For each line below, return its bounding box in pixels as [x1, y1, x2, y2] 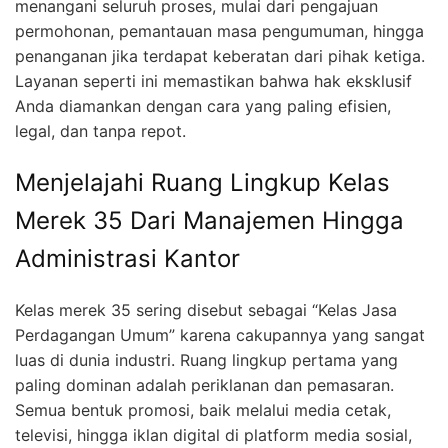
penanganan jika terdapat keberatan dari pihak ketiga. [15, 46, 425, 67]
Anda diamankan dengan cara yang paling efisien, [15, 96, 391, 117]
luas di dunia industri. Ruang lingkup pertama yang [15, 350, 398, 371]
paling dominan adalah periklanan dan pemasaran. [15, 375, 394, 396]
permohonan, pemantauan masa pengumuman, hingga [15, 21, 424, 42]
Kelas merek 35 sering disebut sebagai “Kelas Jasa [15, 300, 397, 321]
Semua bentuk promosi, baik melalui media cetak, [15, 400, 391, 421]
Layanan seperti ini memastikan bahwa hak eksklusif [15, 71, 412, 92]
